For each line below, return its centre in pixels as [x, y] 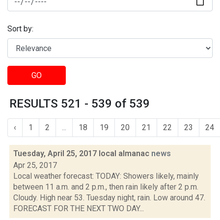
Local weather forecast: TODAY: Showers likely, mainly [106, 176]
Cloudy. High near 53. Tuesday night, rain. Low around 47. [109, 198]
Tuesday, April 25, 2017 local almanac [82, 153]
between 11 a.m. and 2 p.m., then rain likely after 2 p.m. [106, 187]
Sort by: [20, 29]
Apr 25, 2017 [35, 165]
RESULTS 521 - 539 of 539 [80, 104]
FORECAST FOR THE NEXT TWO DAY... [79, 208]
